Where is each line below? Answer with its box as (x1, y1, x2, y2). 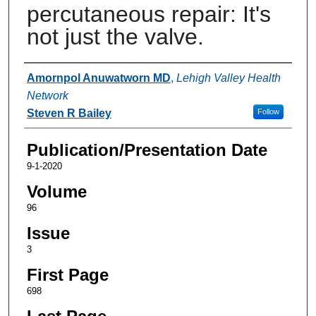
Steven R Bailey (26, 107, 111, 119)
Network (26, 89, 68, 102)
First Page (26, 265, 109, 284)
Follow (257, 107, 279, 116)
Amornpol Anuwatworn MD (26, 71, 171, 84)
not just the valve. (26, 23, 204, 49)
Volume (26, 181, 87, 201)
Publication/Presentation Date (26, 140, 267, 159)
